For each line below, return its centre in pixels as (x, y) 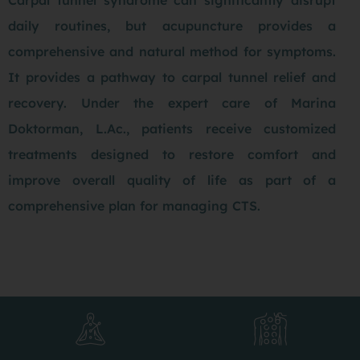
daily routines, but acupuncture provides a (172, 25)
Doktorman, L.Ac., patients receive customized (172, 128)
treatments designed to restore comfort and (172, 154)
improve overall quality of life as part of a (172, 180)
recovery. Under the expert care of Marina (172, 102)
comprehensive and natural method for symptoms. (172, 51)
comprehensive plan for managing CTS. (134, 205)
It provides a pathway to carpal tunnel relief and (172, 77)
